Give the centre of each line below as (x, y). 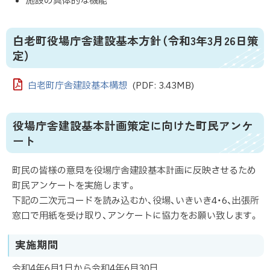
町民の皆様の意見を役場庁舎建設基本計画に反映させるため (134, 171)
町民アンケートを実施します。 (74, 186)
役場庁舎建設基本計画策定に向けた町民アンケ (133, 125)
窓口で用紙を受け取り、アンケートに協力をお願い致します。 (135, 216)
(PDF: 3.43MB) (163, 86)
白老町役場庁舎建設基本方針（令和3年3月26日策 (136, 40)
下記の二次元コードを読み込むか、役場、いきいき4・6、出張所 (136, 201)
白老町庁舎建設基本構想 (77, 86)
